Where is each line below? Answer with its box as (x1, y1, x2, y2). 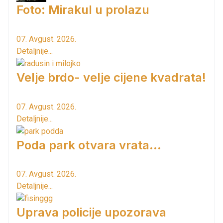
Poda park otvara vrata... (16, 137, 161, 152)
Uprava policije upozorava (16, 205, 166, 220)
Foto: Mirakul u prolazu (16, 2, 149, 17)
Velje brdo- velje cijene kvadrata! (16, 70, 206, 85)
